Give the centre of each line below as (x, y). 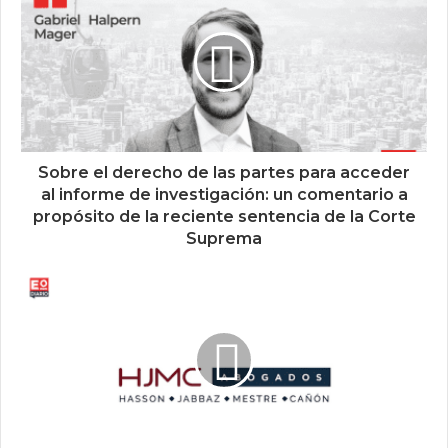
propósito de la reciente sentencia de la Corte (224, 216)
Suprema (224, 238)
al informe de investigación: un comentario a (224, 194)
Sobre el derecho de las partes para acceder (224, 172)
